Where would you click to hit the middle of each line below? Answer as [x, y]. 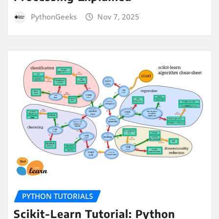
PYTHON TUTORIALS [57, 196]
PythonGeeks [54, 16]
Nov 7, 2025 [119, 16]
